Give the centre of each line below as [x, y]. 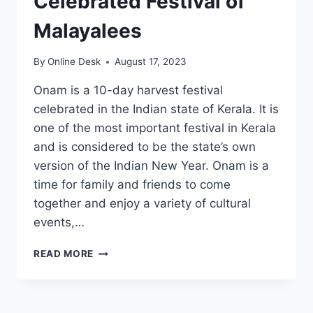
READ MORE [64, 254]
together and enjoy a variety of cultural [142, 204]
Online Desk [74, 62]
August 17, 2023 [151, 62]
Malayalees [88, 30]
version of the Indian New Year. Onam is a [151, 166]
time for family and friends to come [132, 185]
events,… [59, 223]
